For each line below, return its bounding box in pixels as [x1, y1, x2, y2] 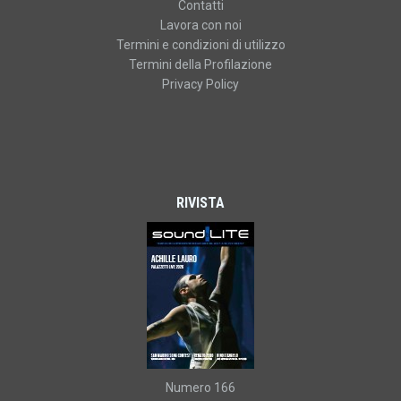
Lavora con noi [159, 17, 242, 32]
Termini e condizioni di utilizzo [115, 37, 286, 52]
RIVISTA [176, 193, 225, 211]
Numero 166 [166, 380, 235, 395]
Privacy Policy [162, 76, 239, 91]
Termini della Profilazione [129, 56, 272, 72]
